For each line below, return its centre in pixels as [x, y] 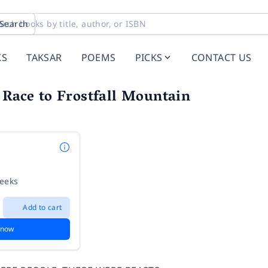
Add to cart [42, 207]
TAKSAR [44, 57]
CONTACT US [221, 57]
